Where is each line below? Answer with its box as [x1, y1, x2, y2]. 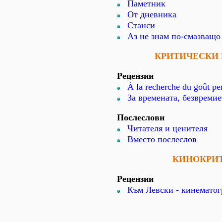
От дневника [127, 9, 176, 19]
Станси [127, 20, 155, 30]
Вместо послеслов [127, 134, 197, 144]
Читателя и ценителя [127, 123, 208, 133]
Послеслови [117, 112, 165, 122]
